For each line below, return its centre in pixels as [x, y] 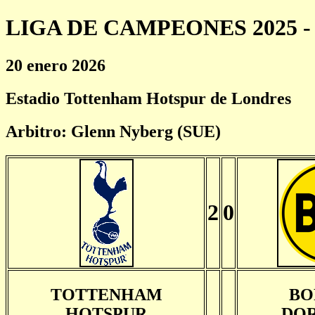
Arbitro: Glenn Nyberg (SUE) [113, 131]
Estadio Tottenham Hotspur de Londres [148, 98]
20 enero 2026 [56, 65]
